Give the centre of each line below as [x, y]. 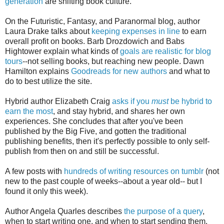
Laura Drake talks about [48, 31]
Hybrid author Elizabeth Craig [58, 101]
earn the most [29, 111]
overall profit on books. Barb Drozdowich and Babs [95, 41]
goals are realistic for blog [165, 51]
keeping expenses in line [136, 31]
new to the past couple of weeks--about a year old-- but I [103, 181]
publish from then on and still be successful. [82, 151]
